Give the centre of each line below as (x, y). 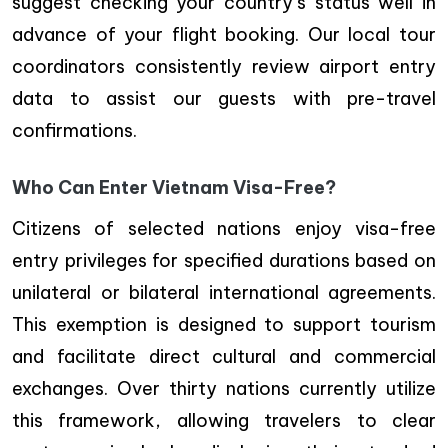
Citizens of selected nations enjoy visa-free (224, 228)
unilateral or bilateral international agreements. (224, 292)
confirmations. (74, 130)
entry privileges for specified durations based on (224, 260)
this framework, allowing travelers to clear (224, 420)
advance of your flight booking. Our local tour (224, 34)
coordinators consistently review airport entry (224, 66)
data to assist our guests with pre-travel (224, 98)
